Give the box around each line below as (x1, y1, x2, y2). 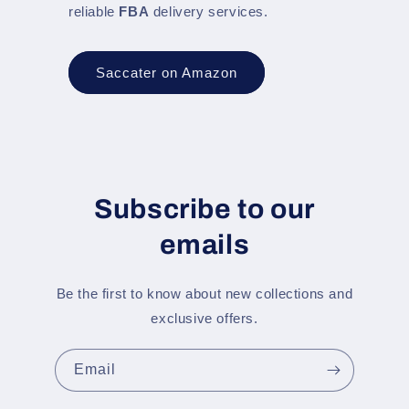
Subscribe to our (94, 194, 315, 225)
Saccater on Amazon (96, 64, 237, 80)
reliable (68, 4, 120, 20)
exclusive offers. (151, 310, 258, 327)
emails (159, 230, 250, 260)
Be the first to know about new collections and (56, 286, 353, 302)
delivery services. (149, 4, 268, 20)
